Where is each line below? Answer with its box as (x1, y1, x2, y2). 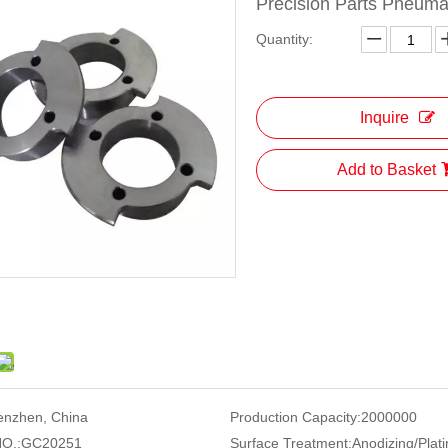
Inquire (359, 109, 409, 126)
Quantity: (256, 31, 313, 47)
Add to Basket (336, 161, 436, 178)
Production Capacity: (229, 409, 361, 425)
